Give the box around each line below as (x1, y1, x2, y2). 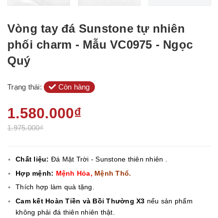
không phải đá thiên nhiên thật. (16, 208, 115, 216)
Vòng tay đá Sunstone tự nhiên (7, 22, 185, 35)
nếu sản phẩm (145, 197, 193, 205)
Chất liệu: (16, 155, 51, 163)
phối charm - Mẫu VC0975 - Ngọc (7, 38, 193, 51)
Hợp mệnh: (16, 169, 54, 177)
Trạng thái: (7, 83, 44, 91)
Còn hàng (56, 83, 90, 91)
